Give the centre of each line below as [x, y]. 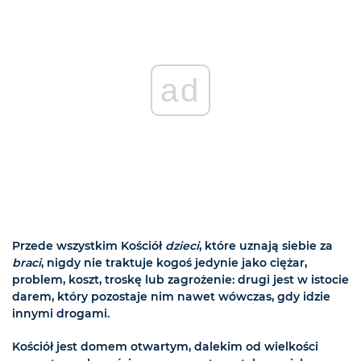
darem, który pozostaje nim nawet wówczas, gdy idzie [171, 296]
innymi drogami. [61, 313]
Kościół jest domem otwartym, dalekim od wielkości [165, 346]
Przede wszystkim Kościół [89, 245]
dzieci [182, 245]
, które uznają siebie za [266, 245]
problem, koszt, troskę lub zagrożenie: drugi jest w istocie [180, 279]
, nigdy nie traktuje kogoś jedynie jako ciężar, [174, 262]
